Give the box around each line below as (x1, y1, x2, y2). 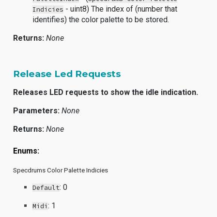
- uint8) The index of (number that (63, 4, 178, 14)
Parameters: (13, 106, 60, 115)
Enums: (13, 146, 40, 155)
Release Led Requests (13, 68, 121, 79)
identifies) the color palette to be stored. (32, 15, 170, 24)
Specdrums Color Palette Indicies (13, 167, 108, 174)
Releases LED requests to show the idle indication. (13, 88, 199, 97)
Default (32, 184, 60, 192)
